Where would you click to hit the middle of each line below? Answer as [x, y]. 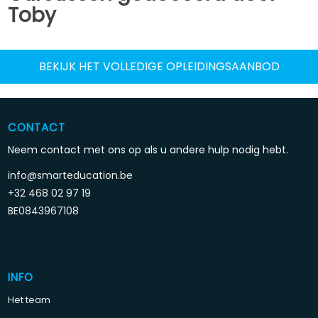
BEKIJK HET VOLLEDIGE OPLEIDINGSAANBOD [159, 66]
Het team [29, 300]
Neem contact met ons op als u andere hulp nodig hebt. [148, 149]
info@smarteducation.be [71, 175]
